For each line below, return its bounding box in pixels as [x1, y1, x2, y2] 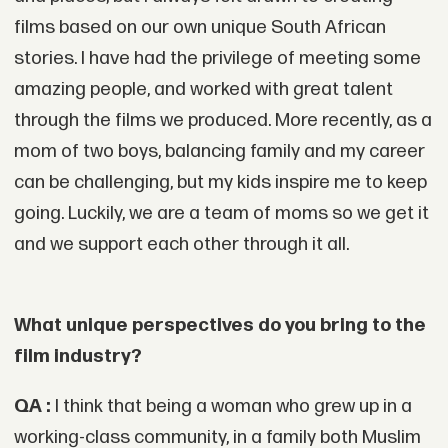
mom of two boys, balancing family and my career [13, 140, 425, 164]
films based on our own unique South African [13, 16, 386, 40]
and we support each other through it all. [13, 233, 349, 257]
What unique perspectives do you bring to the [13, 314, 426, 337]
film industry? [13, 345, 142, 368]
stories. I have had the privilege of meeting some [13, 47, 421, 71]
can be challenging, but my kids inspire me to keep [13, 171, 427, 195]
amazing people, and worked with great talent [13, 78, 393, 102]
